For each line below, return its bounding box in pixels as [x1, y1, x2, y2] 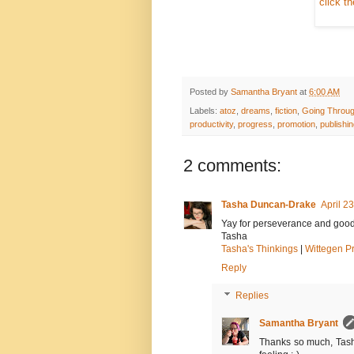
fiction [275, 106, 297, 116]
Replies [235, 290, 269, 302]
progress [238, 119, 273, 130]
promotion [277, 119, 315, 130]
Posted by [190, 87, 231, 97]
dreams [241, 106, 270, 116]
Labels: [190, 106, 220, 116]
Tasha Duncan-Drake [221, 199, 316, 211]
